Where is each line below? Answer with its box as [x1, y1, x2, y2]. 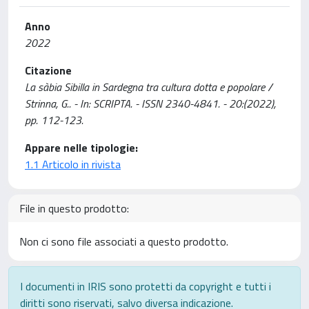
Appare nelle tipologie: [25, 139, 138, 156]
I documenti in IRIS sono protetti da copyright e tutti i [20, 278, 271, 295]
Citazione [25, 62, 72, 79]
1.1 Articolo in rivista [25, 156, 121, 172]
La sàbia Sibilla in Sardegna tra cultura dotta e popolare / [25, 79, 272, 95]
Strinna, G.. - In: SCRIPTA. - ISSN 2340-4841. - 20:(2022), [25, 95, 276, 112]
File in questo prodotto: [19, 200, 129, 217]
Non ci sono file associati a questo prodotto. [19, 233, 228, 250]
